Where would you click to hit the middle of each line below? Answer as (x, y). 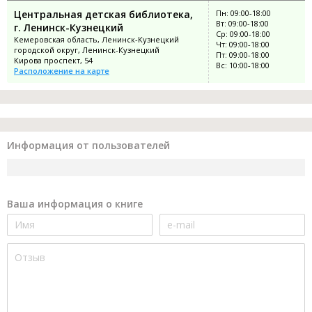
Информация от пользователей (88, 145)
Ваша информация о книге (75, 203)
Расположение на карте (62, 70)
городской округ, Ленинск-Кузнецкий (87, 49)
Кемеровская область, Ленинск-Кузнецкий (96, 39)
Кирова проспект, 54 (53, 60)
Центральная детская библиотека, (103, 14)
